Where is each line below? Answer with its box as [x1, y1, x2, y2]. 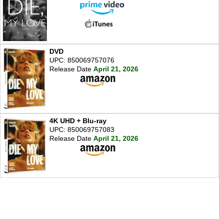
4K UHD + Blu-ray [49, 116, 107, 125]
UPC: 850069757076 [49, 56, 114, 64]
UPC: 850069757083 [49, 125, 114, 133]
